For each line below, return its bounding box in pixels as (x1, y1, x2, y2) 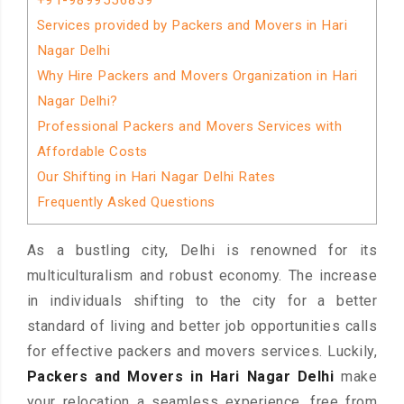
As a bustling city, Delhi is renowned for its (26, 242, 378, 260)
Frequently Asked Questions (36, 194, 216, 210)
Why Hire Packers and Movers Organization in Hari (36, 68, 358, 84)
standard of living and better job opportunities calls (26, 317, 378, 335)
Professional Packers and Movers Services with (36, 118, 343, 134)
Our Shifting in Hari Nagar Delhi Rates (36, 169, 276, 185)
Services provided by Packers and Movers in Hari (36, 17, 348, 33)
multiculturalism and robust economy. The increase (26, 267, 378, 285)
